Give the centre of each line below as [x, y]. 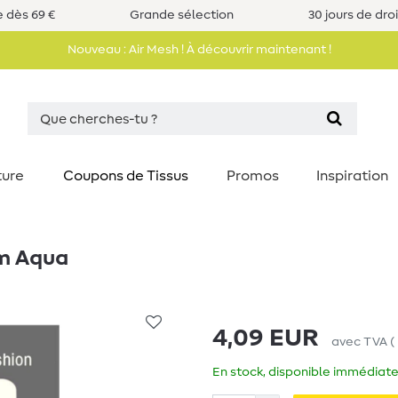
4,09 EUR [266, 338]
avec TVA [359, 342]
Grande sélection [182, 15]
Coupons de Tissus [125, 176]
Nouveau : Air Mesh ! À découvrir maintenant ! [199, 50]
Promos [253, 176]
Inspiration [352, 176]
